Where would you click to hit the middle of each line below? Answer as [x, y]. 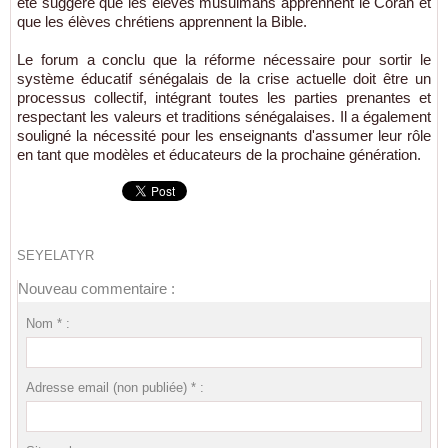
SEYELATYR [55, 255]
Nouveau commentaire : [96, 288]
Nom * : [47, 323]
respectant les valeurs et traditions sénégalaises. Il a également [224, 116]
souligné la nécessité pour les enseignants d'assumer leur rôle [224, 135]
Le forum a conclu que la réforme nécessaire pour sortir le [224, 59]
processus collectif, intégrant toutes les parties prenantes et [224, 97]
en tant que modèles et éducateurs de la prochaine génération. [219, 154]
